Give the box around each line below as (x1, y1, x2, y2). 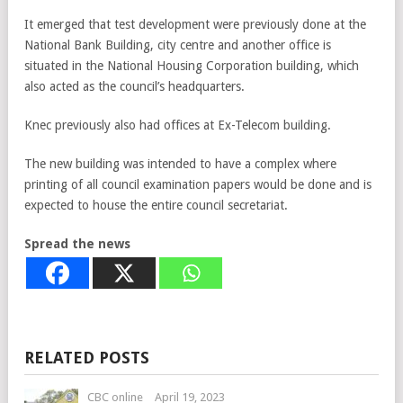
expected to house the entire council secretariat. (24, 197, 288, 212)
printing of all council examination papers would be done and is (24, 176, 372, 192)
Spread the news (24, 236, 130, 251)
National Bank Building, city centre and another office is (24, 37, 331, 52)
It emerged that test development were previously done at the (24, 16, 366, 31)
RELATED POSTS (24, 347, 149, 367)
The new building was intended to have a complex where (24, 156, 336, 171)
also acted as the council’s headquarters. (24, 78, 245, 94)
